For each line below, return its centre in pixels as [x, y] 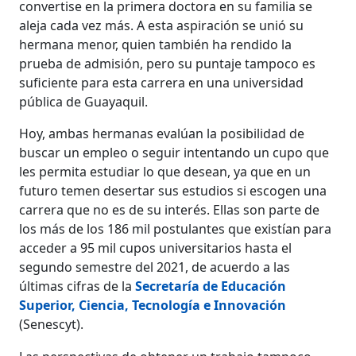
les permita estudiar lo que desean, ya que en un [165, 171]
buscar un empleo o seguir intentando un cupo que [174, 152]
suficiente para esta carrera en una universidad [162, 82]
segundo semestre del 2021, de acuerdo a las [155, 267]
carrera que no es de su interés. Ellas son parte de [170, 209]
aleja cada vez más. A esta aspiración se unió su [162, 25]
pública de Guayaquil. [84, 101]
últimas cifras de [71, 286]
